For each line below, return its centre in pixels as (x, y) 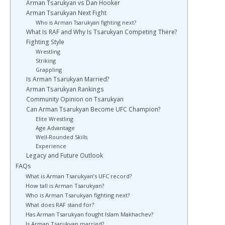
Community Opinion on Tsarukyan (75, 99)
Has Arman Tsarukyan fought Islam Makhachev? (89, 214)
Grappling (48, 70)
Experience (51, 146)
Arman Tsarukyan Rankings (65, 89)
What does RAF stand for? (60, 205)
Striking (45, 61)
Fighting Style (45, 42)
